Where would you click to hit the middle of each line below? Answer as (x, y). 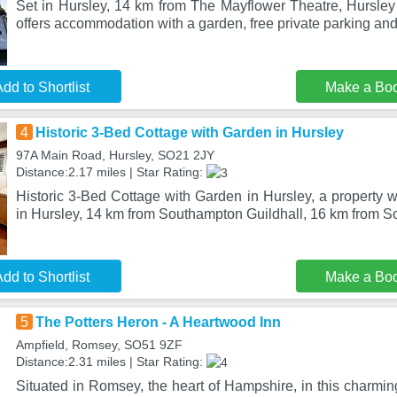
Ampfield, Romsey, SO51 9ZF (99, 345)
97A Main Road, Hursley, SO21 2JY (115, 155)
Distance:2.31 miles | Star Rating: (111, 362)
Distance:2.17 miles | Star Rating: (111, 172)
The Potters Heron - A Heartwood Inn (158, 322)
